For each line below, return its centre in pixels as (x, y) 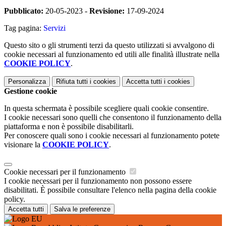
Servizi (54, 28)
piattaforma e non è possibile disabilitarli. (69, 126)
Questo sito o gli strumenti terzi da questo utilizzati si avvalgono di (109, 45)
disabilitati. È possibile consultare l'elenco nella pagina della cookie (110, 190)
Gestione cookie (31, 91)
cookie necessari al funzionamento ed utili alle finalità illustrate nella (112, 54)
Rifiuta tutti (72, 81)
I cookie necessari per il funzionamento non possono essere (98, 181)
